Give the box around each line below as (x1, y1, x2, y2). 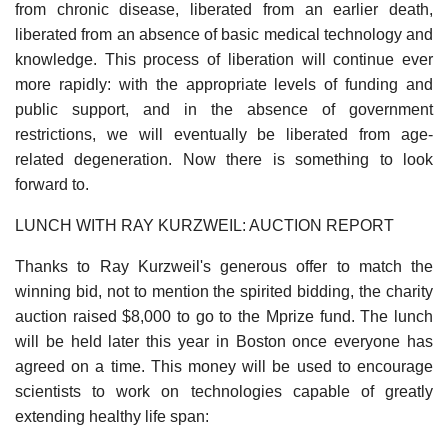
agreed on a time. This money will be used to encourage (15, 357, 433, 375)
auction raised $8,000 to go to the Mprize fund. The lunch (15, 307, 433, 325)
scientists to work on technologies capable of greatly (15, 382, 433, 400)
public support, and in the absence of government (15, 100, 433, 118)
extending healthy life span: (15, 407, 209, 425)
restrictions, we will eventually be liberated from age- (15, 125, 433, 143)
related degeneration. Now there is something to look (15, 150, 433, 168)
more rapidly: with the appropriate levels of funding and (15, 75, 433, 93)
